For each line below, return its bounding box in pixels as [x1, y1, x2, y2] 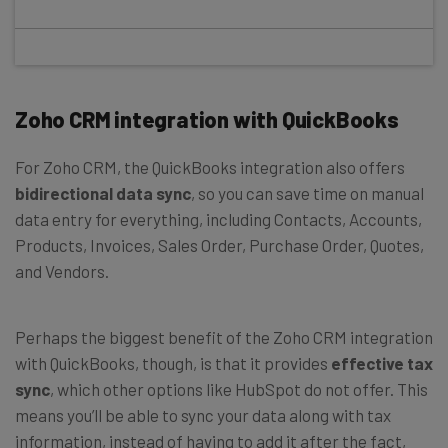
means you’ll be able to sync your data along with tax [15, 405, 391, 426]
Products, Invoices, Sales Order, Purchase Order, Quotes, [15, 235, 424, 256]
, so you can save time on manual [191, 183, 424, 204]
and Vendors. [15, 261, 109, 282]
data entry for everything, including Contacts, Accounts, [15, 209, 422, 230]
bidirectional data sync [15, 183, 191, 204]
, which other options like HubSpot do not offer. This [50, 379, 428, 400]
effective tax [331, 353, 433, 374]
